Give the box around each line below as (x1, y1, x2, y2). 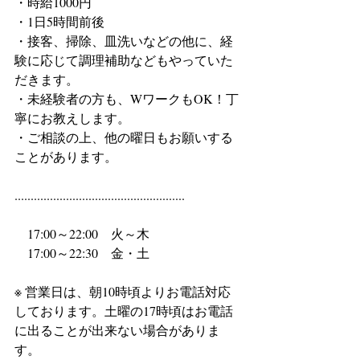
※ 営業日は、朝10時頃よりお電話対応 (14, 283, 231, 300)
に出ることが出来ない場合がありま (14, 321, 220, 338)
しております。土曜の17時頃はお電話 (14, 302, 233, 319)
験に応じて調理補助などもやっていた (14, 51, 233, 68)
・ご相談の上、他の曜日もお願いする (14, 129, 233, 145)
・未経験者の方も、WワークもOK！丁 (14, 90, 239, 107)
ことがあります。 (14, 148, 117, 165)
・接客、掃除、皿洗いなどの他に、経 (14, 32, 233, 49)
